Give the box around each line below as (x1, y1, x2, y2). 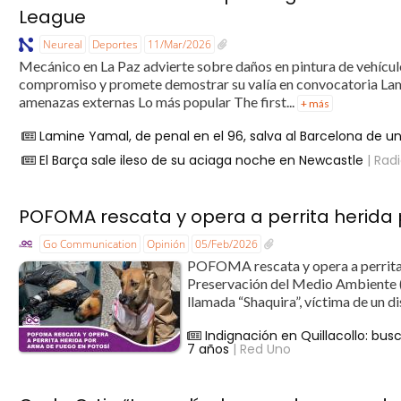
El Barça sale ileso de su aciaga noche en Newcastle (39, 150, 364, 169)
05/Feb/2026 (195, 236, 259, 252)
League (19, 4, 87, 30)
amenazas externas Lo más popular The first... (19, 92, 298, 110)
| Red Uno (229, 339, 292, 358)
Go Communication (43, 236, 138, 252)
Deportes (92, 36, 139, 52)
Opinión (147, 236, 186, 252)
